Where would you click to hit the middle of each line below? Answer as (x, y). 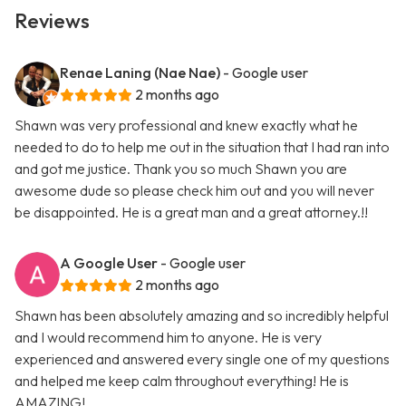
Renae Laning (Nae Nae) (140, 73)
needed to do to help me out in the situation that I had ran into (202, 147)
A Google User (109, 263)
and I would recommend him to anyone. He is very (168, 338)
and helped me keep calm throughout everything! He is (182, 381)
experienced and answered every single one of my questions (202, 359)
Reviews (52, 21)
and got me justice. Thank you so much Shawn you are (181, 169)
